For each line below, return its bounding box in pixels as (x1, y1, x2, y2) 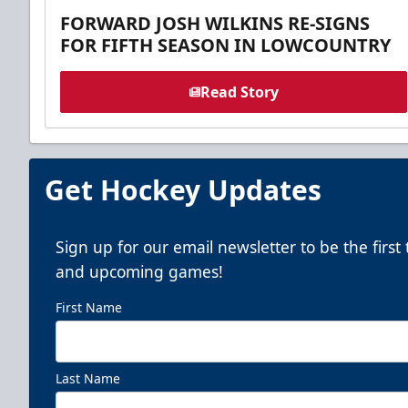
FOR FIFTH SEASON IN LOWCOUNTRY (60, 32, 391, 57)
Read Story (199, 81, 279, 102)
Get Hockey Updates (45, 170, 321, 209)
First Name (56, 298, 122, 316)
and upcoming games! (56, 260, 223, 282)
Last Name (56, 369, 120, 387)
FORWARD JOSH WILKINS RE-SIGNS (60, 10, 370, 36)
